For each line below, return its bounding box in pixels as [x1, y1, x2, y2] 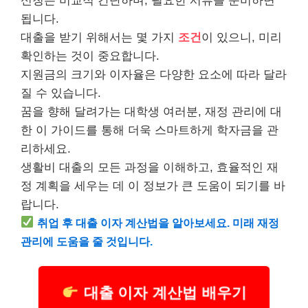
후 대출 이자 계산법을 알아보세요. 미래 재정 [59, 216, 280, 229]
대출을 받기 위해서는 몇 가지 [21, 30, 178, 44]
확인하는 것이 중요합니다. [21, 49, 159, 63]
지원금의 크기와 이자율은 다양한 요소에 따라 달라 [21, 67, 287, 81]
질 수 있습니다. [21, 86, 101, 100]
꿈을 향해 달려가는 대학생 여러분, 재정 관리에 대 [21, 104, 282, 118]
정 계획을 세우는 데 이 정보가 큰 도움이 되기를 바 [21, 179, 285, 192]
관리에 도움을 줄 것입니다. [21, 234, 153, 247]
